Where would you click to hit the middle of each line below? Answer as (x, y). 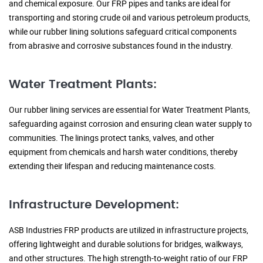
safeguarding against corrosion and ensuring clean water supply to (130, 124)
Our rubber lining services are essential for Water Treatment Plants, (129, 110)
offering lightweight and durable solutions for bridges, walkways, (126, 244)
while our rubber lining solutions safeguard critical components (123, 32)
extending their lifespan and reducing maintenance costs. (112, 166)
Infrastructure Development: (94, 205)
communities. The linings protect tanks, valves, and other (112, 138)
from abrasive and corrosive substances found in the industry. (121, 46)
